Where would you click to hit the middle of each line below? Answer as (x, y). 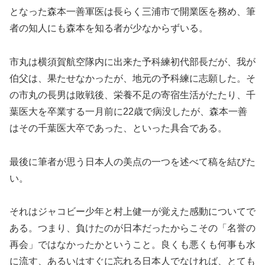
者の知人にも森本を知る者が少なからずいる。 (109, 28)
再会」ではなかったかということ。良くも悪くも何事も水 (132, 245)
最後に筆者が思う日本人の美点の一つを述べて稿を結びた (132, 161)
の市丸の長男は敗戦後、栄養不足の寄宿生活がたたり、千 (132, 95)
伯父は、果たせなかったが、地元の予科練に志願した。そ (132, 78)
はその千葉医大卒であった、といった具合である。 (118, 128)
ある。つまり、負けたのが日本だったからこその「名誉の (132, 228)
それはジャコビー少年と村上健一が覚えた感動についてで (132, 212)
